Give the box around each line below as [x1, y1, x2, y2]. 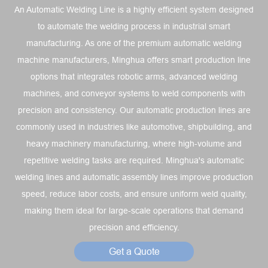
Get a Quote [108, 246, 160, 257]
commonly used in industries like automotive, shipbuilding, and [16, 122, 252, 132]
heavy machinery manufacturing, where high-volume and [26, 139, 242, 149]
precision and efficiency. [89, 223, 179, 233]
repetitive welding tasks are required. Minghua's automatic [24, 156, 244, 166]
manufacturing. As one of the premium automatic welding [26, 38, 242, 48]
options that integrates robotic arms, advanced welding [31, 72, 237, 82]
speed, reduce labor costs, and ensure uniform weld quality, [21, 189, 247, 199]
